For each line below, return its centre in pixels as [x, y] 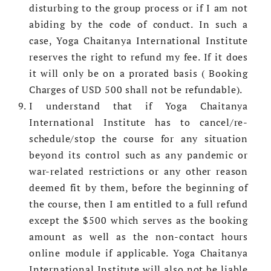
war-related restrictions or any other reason [139, 171]
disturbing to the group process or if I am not [139, 8]
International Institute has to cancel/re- [139, 122]
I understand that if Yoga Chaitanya [139, 106]
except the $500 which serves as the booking [139, 220]
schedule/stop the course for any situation [139, 139]
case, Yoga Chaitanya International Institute [139, 41]
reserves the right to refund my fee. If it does [139, 57]
